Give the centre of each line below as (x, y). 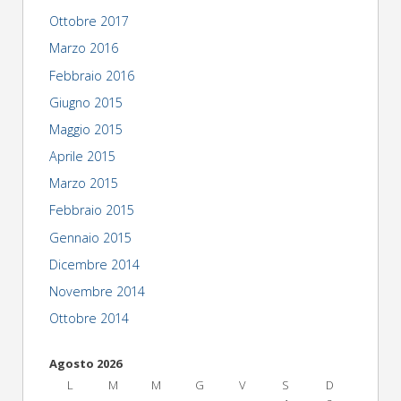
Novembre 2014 (97, 292)
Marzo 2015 (83, 183)
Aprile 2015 (82, 157)
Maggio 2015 (85, 129)
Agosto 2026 (85, 364)
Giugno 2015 (85, 102)
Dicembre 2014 (94, 264)
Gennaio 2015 (90, 237)
